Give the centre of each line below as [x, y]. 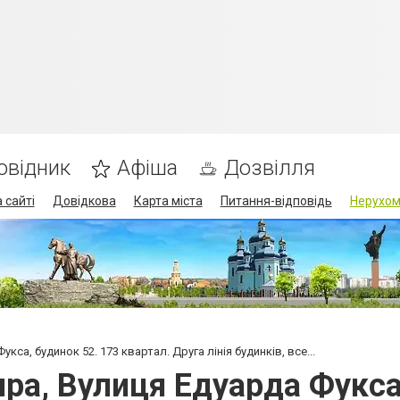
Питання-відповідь [276, 201]
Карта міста [168, 201]
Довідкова [84, 201]
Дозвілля [269, 168]
